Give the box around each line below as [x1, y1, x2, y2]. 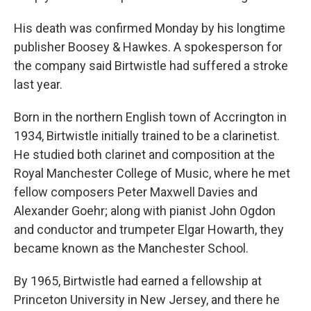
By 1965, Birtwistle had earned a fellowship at [14, 274, 262, 288]
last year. [14, 77, 62, 92]
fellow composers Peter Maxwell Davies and [14, 185, 258, 199]
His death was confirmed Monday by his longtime [14, 21, 285, 35]
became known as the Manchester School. [14, 241, 249, 255]
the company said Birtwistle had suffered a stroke [14, 58, 288, 73]
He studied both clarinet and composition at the [14, 147, 275, 162]
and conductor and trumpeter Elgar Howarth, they [14, 222, 284, 237]
